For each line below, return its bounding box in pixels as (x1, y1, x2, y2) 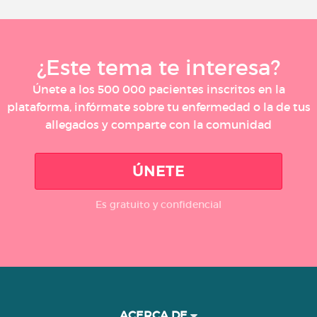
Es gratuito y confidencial (96, 197, 221, 211)
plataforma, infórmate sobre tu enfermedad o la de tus (6, 99, 311, 114)
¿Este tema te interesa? (37, 54, 280, 81)
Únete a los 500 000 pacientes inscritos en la (32, 81, 285, 96)
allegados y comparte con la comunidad (45, 117, 272, 132)
